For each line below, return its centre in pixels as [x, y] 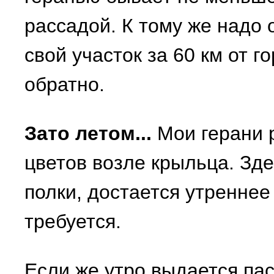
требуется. [73, 221]
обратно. [65, 84]
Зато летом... [88, 133]
